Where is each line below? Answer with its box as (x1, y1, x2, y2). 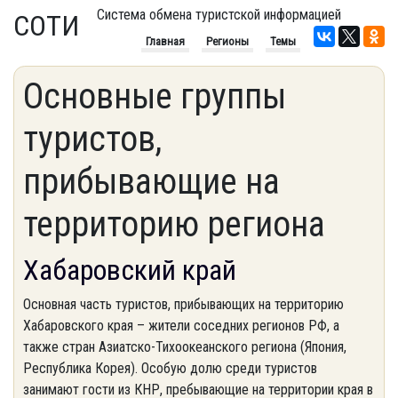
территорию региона (23, 203, 325, 245)
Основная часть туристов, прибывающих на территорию (23, 296, 344, 313)
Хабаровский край (23, 253, 236, 287)
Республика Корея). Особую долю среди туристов (23, 360, 317, 377)
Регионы (206, 35, 249, 48)
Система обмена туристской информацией (97, 6, 341, 23)
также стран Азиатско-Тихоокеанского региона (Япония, (23, 338, 346, 355)
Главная (146, 35, 185, 48)
